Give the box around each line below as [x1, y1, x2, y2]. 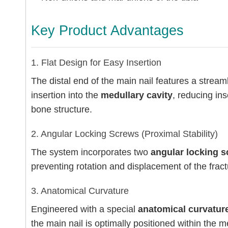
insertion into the [31, 90, 101, 100]
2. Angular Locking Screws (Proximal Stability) [31, 129, 218, 139]
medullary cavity [101, 90, 173, 100]
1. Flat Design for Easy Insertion [31, 58, 161, 68]
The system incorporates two [31, 147, 151, 157]
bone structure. [31, 104, 92, 115]
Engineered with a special [31, 204, 138, 214]
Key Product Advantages [31, 23, 184, 38]
